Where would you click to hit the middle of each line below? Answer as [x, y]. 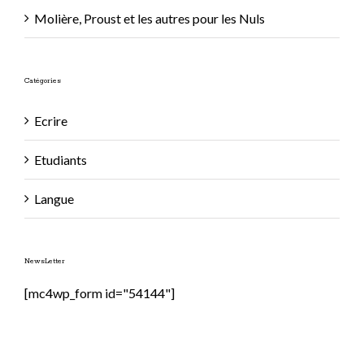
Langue [54, 198]
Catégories [43, 80]
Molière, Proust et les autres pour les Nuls [149, 18]
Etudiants [61, 159]
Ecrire [51, 120]
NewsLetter [45, 261]
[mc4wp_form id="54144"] [100, 292]
